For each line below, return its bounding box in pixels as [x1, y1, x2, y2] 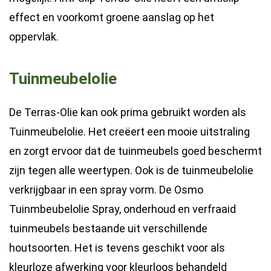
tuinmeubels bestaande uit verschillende [9, 222, 207, 235]
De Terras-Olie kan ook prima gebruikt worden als [9, 106, 246, 119]
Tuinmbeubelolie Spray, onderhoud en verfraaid [9, 203, 236, 216]
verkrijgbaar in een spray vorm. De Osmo [9, 183, 203, 197]
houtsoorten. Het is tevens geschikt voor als [9, 241, 225, 255]
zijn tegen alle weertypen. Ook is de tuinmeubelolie [9, 164, 253, 177]
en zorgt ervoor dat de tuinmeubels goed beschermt [9, 145, 262, 158]
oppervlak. [9, 30, 59, 44]
